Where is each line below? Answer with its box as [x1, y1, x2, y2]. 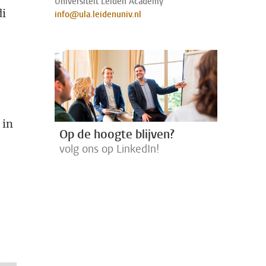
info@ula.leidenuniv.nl [55, 9, 141, 21]
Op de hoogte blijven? [59, 126, 175, 143]
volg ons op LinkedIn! [59, 142, 159, 157]
